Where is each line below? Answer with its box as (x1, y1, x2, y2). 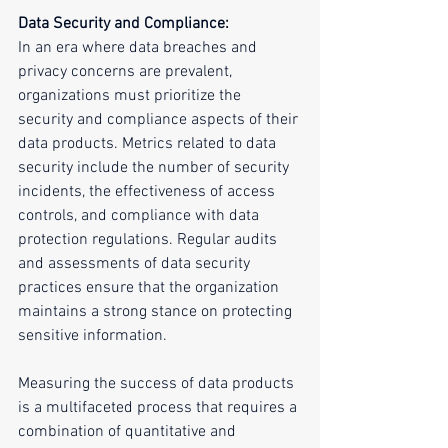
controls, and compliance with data (18, 206, 263, 227)
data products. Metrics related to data (18, 134, 280, 155)
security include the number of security (18, 158, 293, 179)
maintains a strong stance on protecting (18, 302, 296, 323)
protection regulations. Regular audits (18, 230, 281, 251)
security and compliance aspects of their (18, 110, 302, 131)
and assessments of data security (18, 254, 254, 275)
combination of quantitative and (18, 422, 240, 443)
